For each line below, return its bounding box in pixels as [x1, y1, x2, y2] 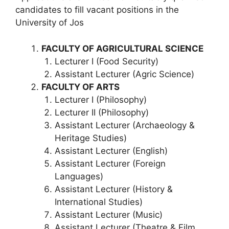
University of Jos [15, 17, 84, 28]
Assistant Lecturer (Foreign [54, 158, 166, 169]
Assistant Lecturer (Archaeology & [54, 120, 195, 130]
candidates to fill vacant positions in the [15, 5, 179, 15]
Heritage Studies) [54, 132, 127, 143]
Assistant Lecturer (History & [54, 184, 173, 194]
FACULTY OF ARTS [41, 81, 120, 92]
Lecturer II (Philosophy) [54, 107, 149, 118]
